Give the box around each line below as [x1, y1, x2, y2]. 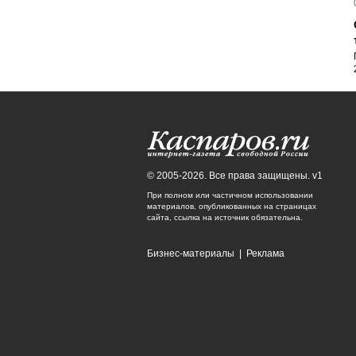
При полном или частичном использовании [147, 191, 313, 199]
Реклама [246, 248, 284, 259]
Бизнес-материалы [147, 248, 234, 259]
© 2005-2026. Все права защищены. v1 [147, 170, 323, 181]
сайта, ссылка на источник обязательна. [147, 213, 303, 222]
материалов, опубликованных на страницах [147, 202, 316, 211]
